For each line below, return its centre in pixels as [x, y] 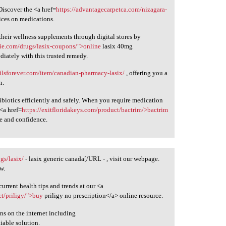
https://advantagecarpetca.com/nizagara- [112, 10]
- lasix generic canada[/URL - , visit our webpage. [92, 159]
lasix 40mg [117, 46]
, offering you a [146, 73]
